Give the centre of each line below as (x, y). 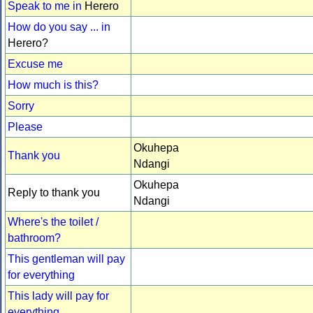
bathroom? (34, 238)
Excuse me (35, 64)
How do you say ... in (59, 27)
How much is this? (53, 85)
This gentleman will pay (66, 259)
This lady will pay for (58, 296)
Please (25, 127)
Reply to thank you (54, 193)
